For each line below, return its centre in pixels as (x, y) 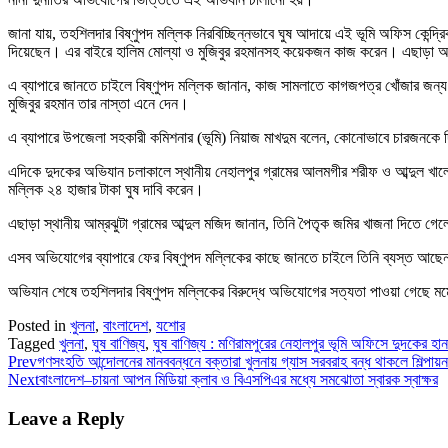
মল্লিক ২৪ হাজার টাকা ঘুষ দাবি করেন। (106, 189)
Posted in (39, 325)
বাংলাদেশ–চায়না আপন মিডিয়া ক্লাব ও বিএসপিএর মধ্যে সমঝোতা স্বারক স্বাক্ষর (238, 379)
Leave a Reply (66, 418)
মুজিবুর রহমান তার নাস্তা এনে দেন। (98, 103)
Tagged (33, 343)
